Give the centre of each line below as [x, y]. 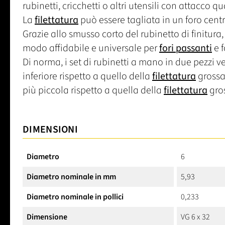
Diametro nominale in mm [71, 177]
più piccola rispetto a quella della [93, 90]
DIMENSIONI [50, 129]
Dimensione [47, 217]
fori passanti [186, 48]
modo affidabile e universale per [91, 48]
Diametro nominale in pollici [75, 197]
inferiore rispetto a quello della [87, 76]
